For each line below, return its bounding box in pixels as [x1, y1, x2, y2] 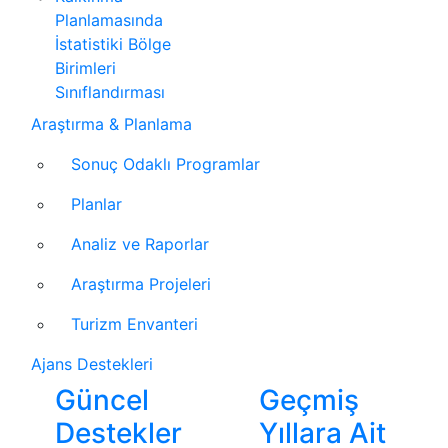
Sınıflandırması [55, 82, 165, 103]
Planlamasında [55, 10, 163, 31]
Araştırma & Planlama [31, 114, 192, 135]
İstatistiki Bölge [55, 34, 171, 55]
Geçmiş [259, 383, 359, 418]
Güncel [55, 383, 149, 418]
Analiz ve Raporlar [71, 234, 209, 255]
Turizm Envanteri [71, 314, 198, 335]
